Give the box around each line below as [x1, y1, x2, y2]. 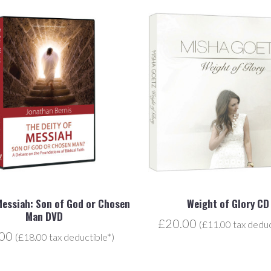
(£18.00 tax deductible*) [15, 230, 115, 243]
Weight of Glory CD [186, 195, 269, 211]
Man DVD [25, 208, 64, 224]
